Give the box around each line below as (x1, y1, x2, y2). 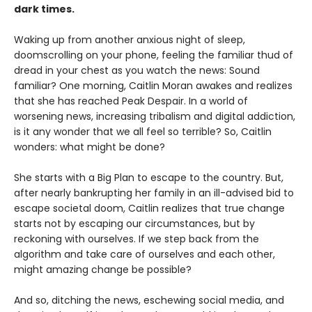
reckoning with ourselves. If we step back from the (14, 231, 259, 246)
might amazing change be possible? (14, 262, 192, 276)
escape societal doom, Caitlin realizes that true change (14, 201, 285, 215)
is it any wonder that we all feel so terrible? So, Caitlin (14, 124, 272, 139)
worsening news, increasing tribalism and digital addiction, (14, 109, 295, 123)
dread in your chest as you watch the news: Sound (14, 63, 260, 77)
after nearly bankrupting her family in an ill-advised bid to (14, 185, 294, 200)
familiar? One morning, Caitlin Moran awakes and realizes (14, 78, 292, 93)
